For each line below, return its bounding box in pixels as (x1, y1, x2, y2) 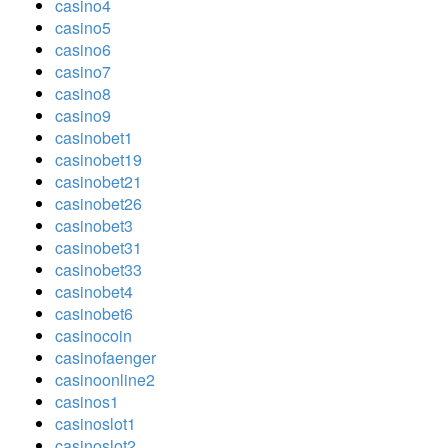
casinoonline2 (55, 367, 155, 391)
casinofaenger (55, 345, 156, 369)
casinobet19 (55, 147, 142, 171)
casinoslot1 (55, 411, 136, 435)
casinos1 (55, 389, 119, 413)
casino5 (55, 15, 111, 39)
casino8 (55, 81, 111, 105)
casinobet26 (55, 191, 142, 215)
